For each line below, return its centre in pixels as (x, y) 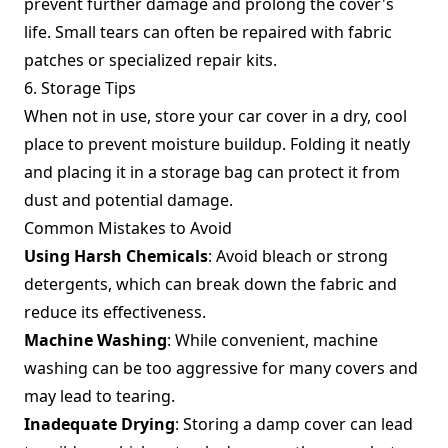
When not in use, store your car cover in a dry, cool (215, 116)
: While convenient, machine (272, 340)
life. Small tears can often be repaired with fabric (208, 32)
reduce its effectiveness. (115, 312)
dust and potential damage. (128, 200)
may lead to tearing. (99, 396)
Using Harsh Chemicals (116, 256)
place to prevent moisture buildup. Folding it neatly (217, 144)
